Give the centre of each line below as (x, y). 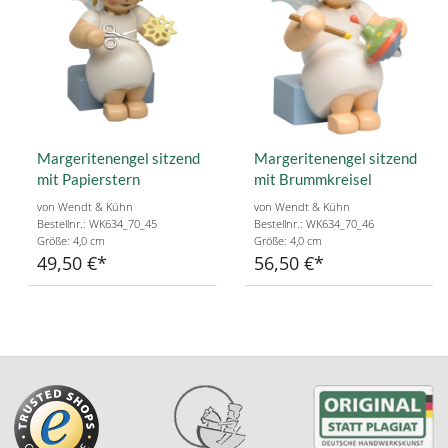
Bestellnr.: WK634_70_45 (97, 224)
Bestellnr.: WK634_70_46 (314, 224)
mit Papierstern (88, 179)
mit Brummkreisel (313, 179)
